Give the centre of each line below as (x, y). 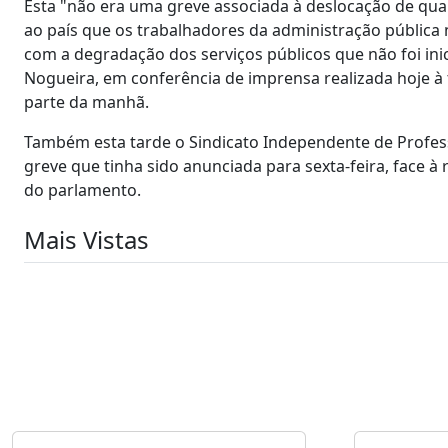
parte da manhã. (88, 101)
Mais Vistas (86, 239)
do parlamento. (82, 189)
